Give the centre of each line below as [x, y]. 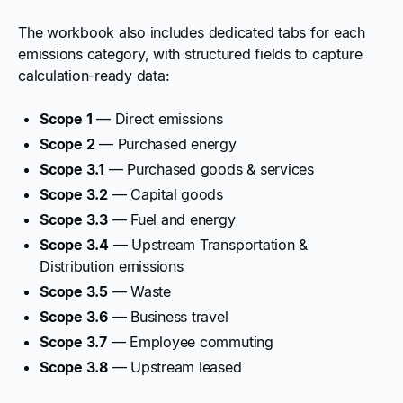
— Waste [139, 291]
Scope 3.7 [73, 341]
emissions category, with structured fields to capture [190, 54]
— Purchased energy [166, 143]
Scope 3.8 [74, 367]
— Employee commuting [190, 341]
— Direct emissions [157, 118]
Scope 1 [66, 118]
